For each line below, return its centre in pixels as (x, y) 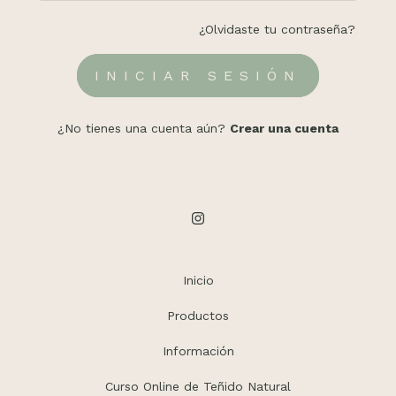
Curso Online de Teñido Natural (198, 386)
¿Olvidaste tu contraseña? (277, 29)
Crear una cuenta (284, 128)
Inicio (198, 280)
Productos (198, 315)
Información (198, 350)
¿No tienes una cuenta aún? (144, 128)
